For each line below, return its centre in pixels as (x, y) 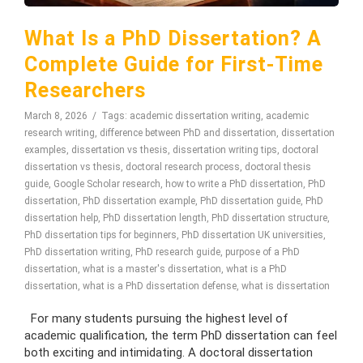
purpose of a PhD (263, 252)
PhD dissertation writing (77, 252)
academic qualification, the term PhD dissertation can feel (181, 335)
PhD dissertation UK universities (252, 235)
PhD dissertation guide (250, 201)
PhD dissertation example (139, 201)
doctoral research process (183, 167)
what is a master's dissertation (152, 269)
